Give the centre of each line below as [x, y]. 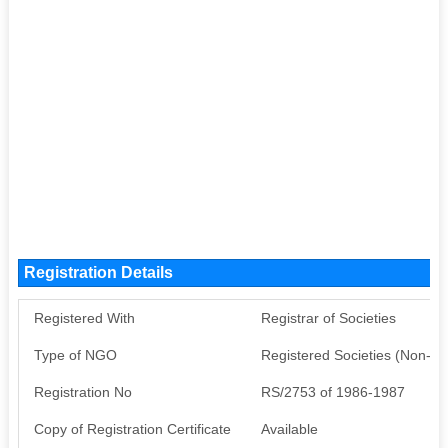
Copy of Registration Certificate [132, 428]
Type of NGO [75, 354]
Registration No [82, 391]
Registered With [84, 317]
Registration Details [98, 272]
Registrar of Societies [328, 317]
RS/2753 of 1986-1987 [332, 391]
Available [289, 428]
